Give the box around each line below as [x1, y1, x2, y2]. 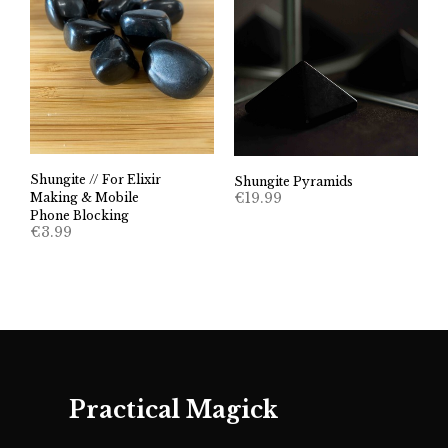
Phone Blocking [30, 208, 129, 224]
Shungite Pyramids [234, 173, 353, 189]
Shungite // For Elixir [30, 172, 161, 188]
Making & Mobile [30, 190, 139, 206]
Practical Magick [68, 395, 278, 424]
